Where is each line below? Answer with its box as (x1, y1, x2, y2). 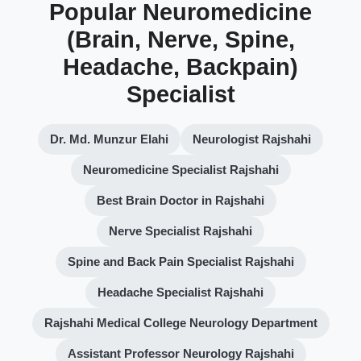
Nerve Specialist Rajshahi (109, 224, 252, 238)
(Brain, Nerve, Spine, (66, 27, 295, 52)
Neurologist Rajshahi (193, 132, 311, 146)
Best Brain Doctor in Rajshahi (97, 193, 264, 207)
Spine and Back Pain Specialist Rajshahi (67, 255, 294, 268)
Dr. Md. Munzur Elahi (50, 132, 168, 146)
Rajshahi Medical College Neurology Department (44, 316, 317, 330)
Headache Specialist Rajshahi (98, 285, 263, 299)
